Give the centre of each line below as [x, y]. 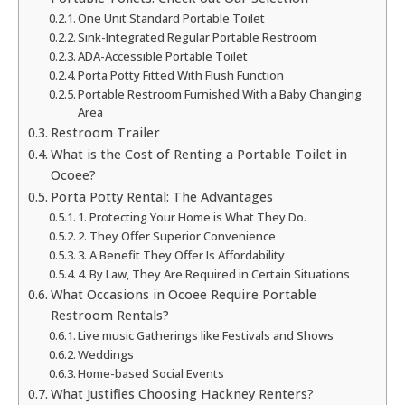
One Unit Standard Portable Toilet [172, 19]
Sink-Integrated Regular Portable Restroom [198, 38]
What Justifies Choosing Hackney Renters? [182, 394]
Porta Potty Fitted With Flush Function [181, 75]
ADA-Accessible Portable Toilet [163, 57]
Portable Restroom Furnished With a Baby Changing [220, 94]
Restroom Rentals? [109, 316]
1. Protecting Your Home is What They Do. [193, 217]
